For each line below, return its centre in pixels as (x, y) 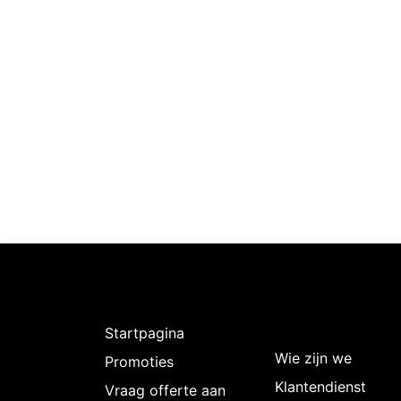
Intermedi (323, 323)
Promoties (139, 361)
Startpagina (145, 333)
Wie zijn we (313, 358)
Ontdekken (160, 298)
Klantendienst (320, 386)
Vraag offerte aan (165, 390)
